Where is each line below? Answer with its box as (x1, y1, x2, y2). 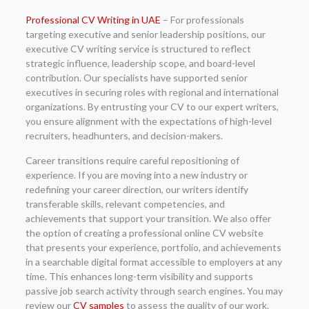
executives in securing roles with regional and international (25, 86, 279, 98)
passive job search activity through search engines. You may (25, 285, 283, 297)
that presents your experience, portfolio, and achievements (25, 241, 281, 253)
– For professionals (160, 14, 244, 26)
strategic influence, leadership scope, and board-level (25, 57, 255, 69)
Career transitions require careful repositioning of (25, 154, 239, 166)
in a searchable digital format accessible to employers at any (25, 256, 282, 268)
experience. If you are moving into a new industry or (25, 169, 248, 181)
